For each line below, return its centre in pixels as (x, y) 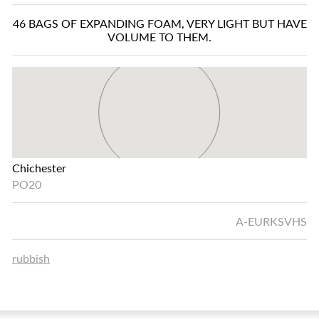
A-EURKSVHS (271, 221)
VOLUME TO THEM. (159, 37)
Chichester (39, 168)
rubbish (31, 258)
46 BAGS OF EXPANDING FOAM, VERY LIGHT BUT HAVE (159, 23)
